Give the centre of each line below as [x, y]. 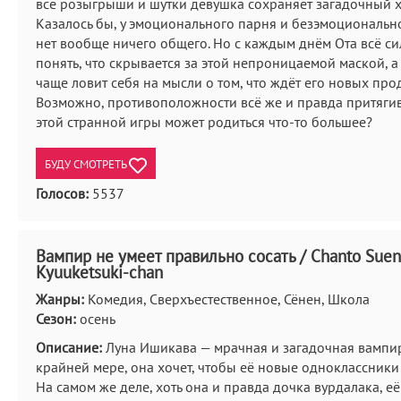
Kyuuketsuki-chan [99, 272]
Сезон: [56, 319]
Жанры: [60, 299]
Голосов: [62, 193]
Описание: [69, 347]
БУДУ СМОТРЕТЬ [87, 164]
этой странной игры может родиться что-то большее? [204, 122]
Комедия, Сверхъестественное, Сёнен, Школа [227, 299]
